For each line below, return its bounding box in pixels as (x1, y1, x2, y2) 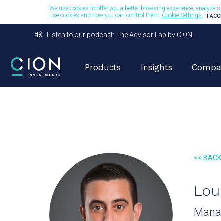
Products (85, 62, 121, 72)
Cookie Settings (161, 12, 202, 19)
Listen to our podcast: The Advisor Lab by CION (42, 31, 192, 38)
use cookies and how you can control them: (49, 12, 162, 19)
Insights (141, 62, 172, 72)
